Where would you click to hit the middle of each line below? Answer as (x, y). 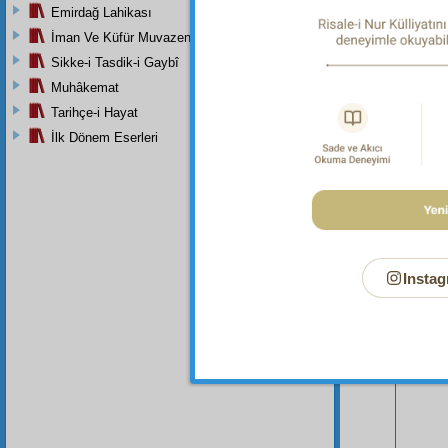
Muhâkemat (85, 87)
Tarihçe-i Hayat (94, 112)
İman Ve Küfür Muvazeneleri (133, 37)
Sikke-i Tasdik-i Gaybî (115, 62)
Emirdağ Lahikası (101, 12)
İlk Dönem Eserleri (104, 137)
